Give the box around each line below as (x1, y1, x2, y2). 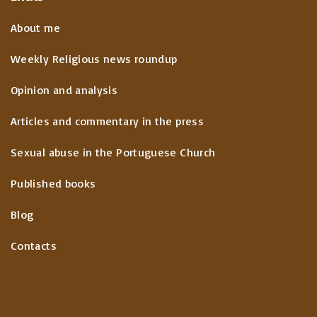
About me (11, 21, 60, 35)
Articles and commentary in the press (11, 114, 204, 128)
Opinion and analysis (11, 83, 118, 97)
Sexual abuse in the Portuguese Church (11, 145, 216, 159)
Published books (11, 176, 96, 190)
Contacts (11, 238, 57, 253)
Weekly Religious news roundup (11, 52, 178, 66)
